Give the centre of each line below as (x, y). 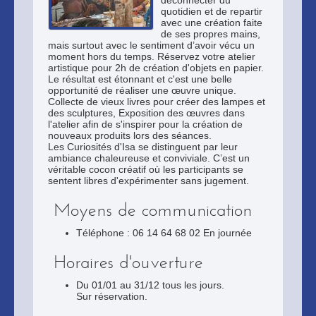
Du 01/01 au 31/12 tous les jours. (150, 285)
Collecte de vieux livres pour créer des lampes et (157, 102)
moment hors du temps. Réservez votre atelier (152, 56)
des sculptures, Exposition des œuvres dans (146, 113)
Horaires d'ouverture (128, 262)
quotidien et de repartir (212, 11)
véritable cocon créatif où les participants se (146, 169)
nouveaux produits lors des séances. (130, 135)
